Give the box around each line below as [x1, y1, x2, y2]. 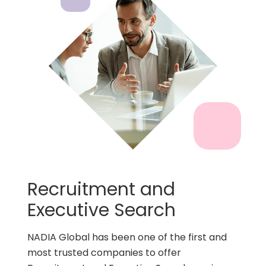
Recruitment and [27, 176, 176, 202]
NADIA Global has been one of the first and [27, 230, 227, 244]
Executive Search [27, 197, 176, 223]
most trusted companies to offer [27, 245, 182, 259]
